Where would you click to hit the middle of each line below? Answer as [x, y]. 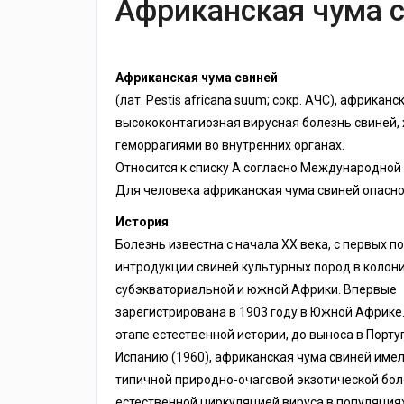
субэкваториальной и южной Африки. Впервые [256, 289]
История [142, 222]
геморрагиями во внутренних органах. [231, 145]
